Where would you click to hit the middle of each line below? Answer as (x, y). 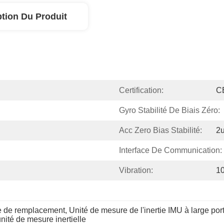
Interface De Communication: (170, 150)
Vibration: (136, 170)
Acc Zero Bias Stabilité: (160, 130)
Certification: (141, 90)
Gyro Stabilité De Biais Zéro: (169, 110)
